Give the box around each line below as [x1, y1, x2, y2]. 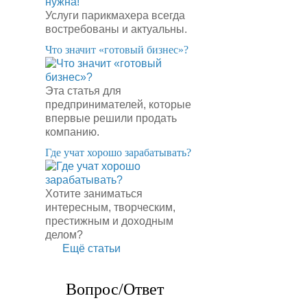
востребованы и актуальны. [45, 23, 187, 35]
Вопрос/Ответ [66, 280, 164, 298]
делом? [45, 229, 83, 241]
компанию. [45, 126, 99, 138]
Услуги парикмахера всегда [45, 10, 185, 21]
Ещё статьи [62, 243, 121, 254]
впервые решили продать [45, 112, 177, 124]
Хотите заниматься [45, 188, 143, 199]
